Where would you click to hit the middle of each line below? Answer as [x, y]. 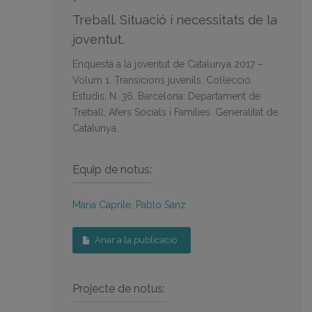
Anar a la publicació [136, 240]
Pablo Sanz [161, 204]
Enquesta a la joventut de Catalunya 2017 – [168, 64]
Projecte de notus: [119, 288]
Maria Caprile [102, 204]
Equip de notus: [112, 169]
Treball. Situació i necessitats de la [175, 19]
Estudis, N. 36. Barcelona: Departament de [166, 96]
